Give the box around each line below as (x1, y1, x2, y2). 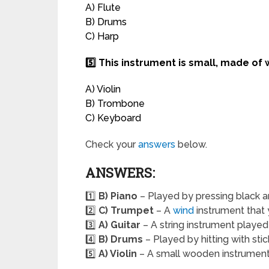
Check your (85, 139, 138, 151)
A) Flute (85, 2, 121, 14)
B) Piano (98, 190, 138, 202)
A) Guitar (98, 219, 141, 231)
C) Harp (85, 31, 119, 43)
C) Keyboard (85, 112, 141, 124)
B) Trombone (85, 98, 145, 110)
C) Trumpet (98, 205, 154, 217)
